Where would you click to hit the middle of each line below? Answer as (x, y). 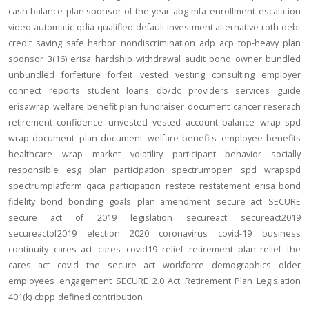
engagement (85, 281)
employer (281, 75)
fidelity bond (36, 202)
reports (64, 91)
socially (286, 154)
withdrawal (158, 59)
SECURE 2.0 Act (148, 281)
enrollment (233, 11)
